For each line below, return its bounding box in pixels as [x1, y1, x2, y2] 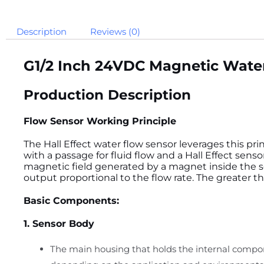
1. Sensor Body [24, 217, 94, 229]
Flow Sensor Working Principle [24, 115, 176, 127]
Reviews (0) [90, 25, 140, 37]
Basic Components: [24, 194, 119, 206]
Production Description [24, 86, 191, 103]
